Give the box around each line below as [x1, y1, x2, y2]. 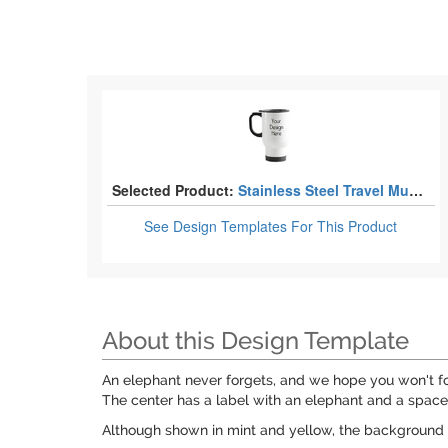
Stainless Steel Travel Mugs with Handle [238, 180, 409, 200]
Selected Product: [112, 180, 234, 200]
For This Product [291, 216, 398, 236]
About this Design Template [102, 326, 409, 355]
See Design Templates [144, 216, 292, 236]
